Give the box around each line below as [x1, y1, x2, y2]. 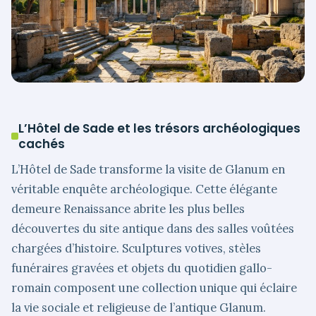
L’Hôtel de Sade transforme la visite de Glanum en [11, 162, 285, 178]
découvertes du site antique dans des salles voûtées [11, 221, 294, 237]
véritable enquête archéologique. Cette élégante [11, 181, 277, 197]
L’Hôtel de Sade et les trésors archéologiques [18, 119, 300, 137]
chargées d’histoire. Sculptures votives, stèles [11, 241, 261, 257]
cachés [18, 135, 65, 152]
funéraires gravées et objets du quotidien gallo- [11, 260, 272, 276]
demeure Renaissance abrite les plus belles [11, 201, 245, 217]
